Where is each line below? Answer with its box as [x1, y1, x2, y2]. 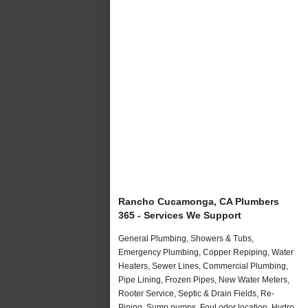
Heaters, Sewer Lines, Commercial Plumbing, [118, 261, 288, 271]
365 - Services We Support [118, 209, 241, 221]
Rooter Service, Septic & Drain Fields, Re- [118, 288, 274, 298]
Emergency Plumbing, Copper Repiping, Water [118, 247, 294, 257]
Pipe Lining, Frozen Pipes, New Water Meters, [118, 274, 289, 285]
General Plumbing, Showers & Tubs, [118, 233, 254, 243]
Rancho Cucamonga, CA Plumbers [118, 195, 279, 207]
